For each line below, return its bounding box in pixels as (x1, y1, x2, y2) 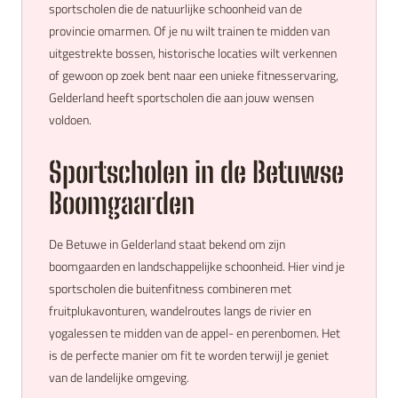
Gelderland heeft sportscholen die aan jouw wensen (49, 88, 314, 107)
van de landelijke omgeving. (49, 368, 189, 386)
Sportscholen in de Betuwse (49, 155, 344, 189)
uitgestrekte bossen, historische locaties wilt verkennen (49, 44, 337, 62)
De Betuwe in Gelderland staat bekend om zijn (49, 235, 285, 253)
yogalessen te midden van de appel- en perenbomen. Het (49, 323, 340, 342)
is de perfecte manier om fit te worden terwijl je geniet (49, 346, 329, 364)
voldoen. (49, 110, 92, 129)
